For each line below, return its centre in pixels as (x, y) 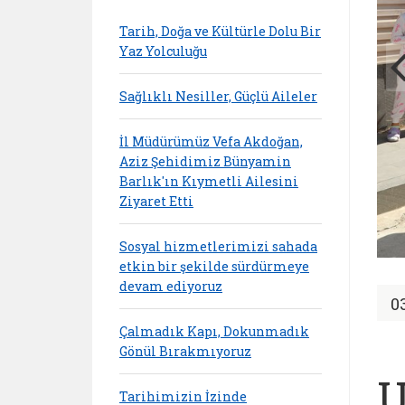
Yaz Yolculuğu (163, 51)
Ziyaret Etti (156, 201)
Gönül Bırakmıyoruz (185, 351)
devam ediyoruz (171, 286)
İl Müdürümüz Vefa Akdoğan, (211, 141)
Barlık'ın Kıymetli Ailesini (209, 181)
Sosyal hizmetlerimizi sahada (218, 246)
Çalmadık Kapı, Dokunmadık (214, 331)
